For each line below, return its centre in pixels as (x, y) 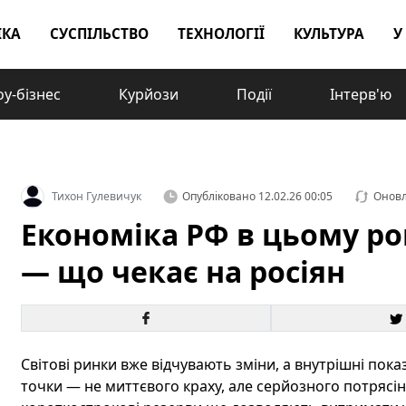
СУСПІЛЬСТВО (99, 34)
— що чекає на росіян (183, 271)
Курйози (149, 94)
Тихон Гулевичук (96, 196)
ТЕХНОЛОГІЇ (221, 34)
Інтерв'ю (361, 94)
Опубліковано (218, 196)
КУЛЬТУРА (329, 34)
